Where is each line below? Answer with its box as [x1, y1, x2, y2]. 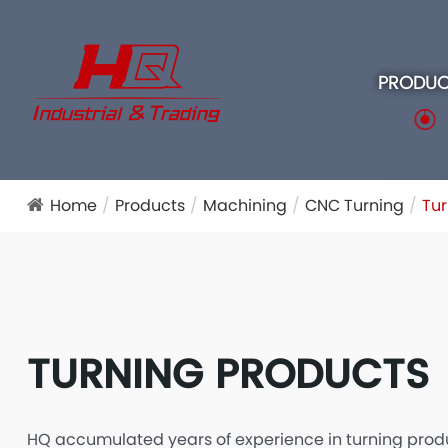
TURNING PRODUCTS [26, 344, 429, 404]
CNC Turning [304, 194, 404, 217]
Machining [202, 194, 287, 217]
